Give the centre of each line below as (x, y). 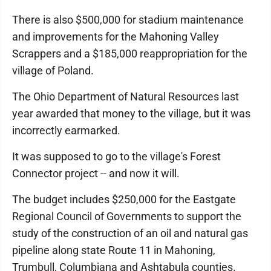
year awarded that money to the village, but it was (131, 113)
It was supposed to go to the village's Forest (116, 156)
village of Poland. (53, 70)
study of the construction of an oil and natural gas (130, 233)
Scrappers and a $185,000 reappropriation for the (130, 54)
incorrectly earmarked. (66, 130)
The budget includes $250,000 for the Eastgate (124, 199)
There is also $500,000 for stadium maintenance (128, 20)
